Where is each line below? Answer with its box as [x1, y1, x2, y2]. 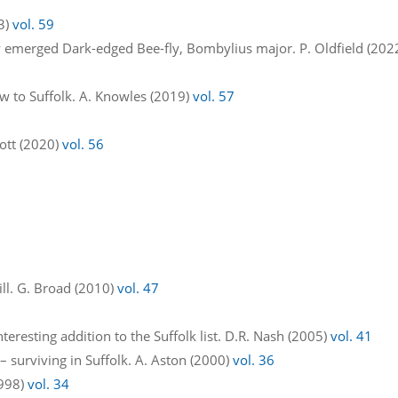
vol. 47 [117, 278, 160, 297]
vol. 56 [62, 134, 105, 153]
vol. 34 [28, 374, 70, 393]
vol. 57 [193, 86, 235, 105]
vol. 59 [12, 14, 55, 33]
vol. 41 [330, 326, 373, 345]
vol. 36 [233, 350, 275, 369]
